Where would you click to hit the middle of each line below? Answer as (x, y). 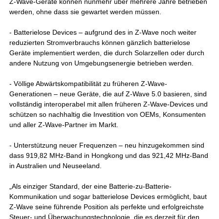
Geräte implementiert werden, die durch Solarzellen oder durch (107, 53)
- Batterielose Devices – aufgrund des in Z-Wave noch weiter (103, 32)
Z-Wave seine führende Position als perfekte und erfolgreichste (107, 207)
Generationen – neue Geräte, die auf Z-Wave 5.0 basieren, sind (108, 94)
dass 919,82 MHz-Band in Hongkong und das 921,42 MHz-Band (109, 155)
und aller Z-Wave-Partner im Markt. (64, 125)
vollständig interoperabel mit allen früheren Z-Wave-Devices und (109, 104)
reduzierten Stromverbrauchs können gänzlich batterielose (100, 43)
